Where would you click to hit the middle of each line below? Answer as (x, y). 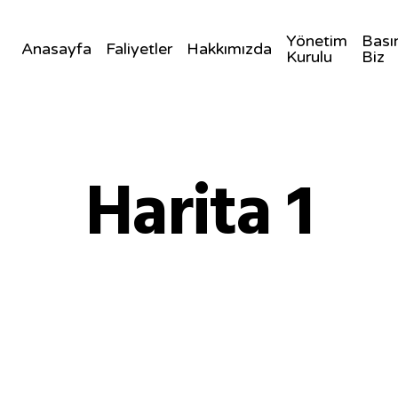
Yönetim (316, 41)
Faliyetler (139, 49)
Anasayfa (56, 49)
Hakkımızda (229, 49)
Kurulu (309, 57)
